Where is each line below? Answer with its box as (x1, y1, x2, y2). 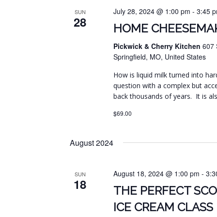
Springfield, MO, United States (113, 52, 206, 62)
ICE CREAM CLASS (113, 200, 214, 215)
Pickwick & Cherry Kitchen (113, 41, 203, 51)
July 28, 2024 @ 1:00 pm (113, 6, 191, 16)
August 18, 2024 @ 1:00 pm (113, 169, 200, 179)
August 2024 (70, 137, 113, 149)
